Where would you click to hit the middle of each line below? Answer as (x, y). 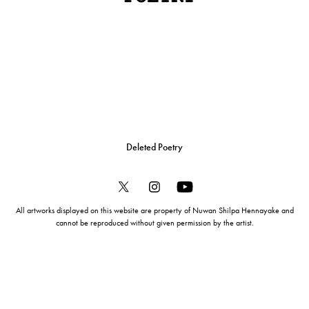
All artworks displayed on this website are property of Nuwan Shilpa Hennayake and (154, 211)
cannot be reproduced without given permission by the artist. (154, 223)
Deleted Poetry (154, 148)
